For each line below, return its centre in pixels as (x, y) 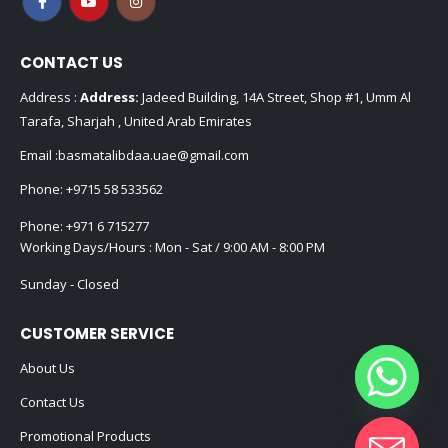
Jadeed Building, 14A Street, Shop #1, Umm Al (275, 96)
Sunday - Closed (69, 283)
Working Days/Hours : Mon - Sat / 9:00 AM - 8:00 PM (172, 246)
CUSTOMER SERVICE (97, 334)
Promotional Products (85, 436)
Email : (39, 154)
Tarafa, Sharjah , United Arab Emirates (136, 120)
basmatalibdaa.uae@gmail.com (153, 154)
